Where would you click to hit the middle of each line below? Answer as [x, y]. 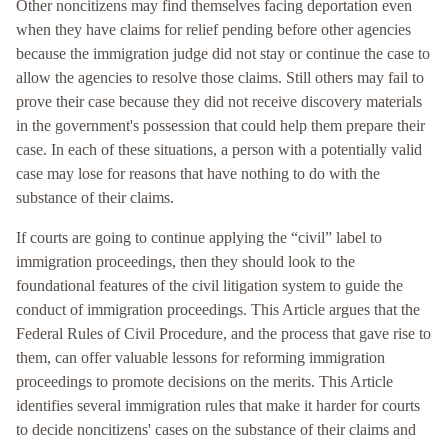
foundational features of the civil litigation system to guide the [209, 286]
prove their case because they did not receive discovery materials [219, 102]
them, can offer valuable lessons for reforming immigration [200, 358]
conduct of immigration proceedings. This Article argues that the [218, 310]
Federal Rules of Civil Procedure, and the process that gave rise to [223, 334]
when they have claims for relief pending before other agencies [213, 30]
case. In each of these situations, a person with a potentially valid [219, 150]
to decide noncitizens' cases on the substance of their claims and [216, 430]
